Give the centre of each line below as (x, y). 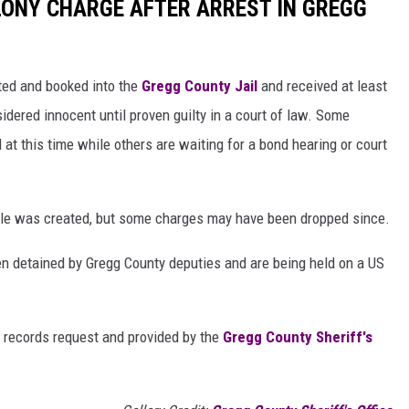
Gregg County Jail (199, 86)
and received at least (322, 86)
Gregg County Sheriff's (298, 337)
